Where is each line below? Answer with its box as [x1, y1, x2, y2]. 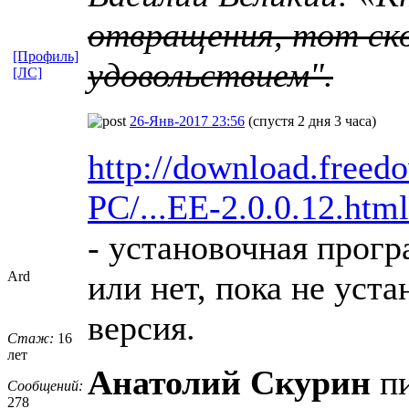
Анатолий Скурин [88, 362, 371, 402]
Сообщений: [7, 377, 83, 393]
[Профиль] [13, 47, 79, 64]
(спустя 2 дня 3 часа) [248, 112, 376, 129]
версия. [88, 308, 195, 347]
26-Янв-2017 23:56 [130, 112, 245, 129]
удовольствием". [88, 55, 333, 94]
